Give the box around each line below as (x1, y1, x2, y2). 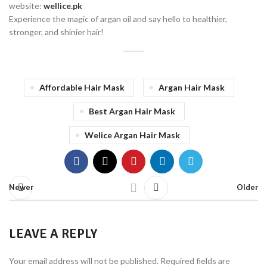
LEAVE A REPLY (9, 225, 97, 241)
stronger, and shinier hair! (9, 27, 104, 37)
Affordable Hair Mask (39, 82, 125, 92)
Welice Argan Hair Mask (84, 130, 180, 140)
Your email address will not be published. (9, 256, 159, 266)
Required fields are (160, 256, 230, 266)
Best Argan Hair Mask (89, 106, 175, 116)
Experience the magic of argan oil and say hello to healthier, (9, 14, 227, 24)
